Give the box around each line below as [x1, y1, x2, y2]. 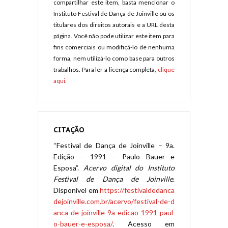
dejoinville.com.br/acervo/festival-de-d [53, 197, 175, 206]
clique [158, 66, 175, 74]
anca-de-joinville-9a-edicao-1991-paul [53, 208, 173, 217]
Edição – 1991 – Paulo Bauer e [53, 152, 175, 161]
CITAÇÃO [53, 125, 84, 135]
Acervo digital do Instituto [83, 163, 175, 173]
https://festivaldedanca [100, 186, 175, 195]
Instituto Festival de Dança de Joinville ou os [53, 10, 175, 18]
